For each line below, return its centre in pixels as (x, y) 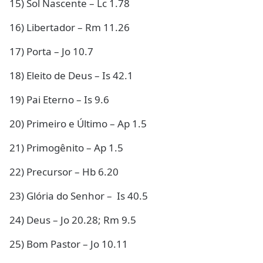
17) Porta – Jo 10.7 (51, 51)
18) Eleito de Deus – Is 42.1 (71, 75)
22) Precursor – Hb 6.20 (64, 172)
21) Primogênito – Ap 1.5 (66, 148)
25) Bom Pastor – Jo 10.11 (69, 244)
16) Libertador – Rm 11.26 (70, 27)
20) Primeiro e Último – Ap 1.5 (78, 124)
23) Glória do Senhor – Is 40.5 (79, 196)
